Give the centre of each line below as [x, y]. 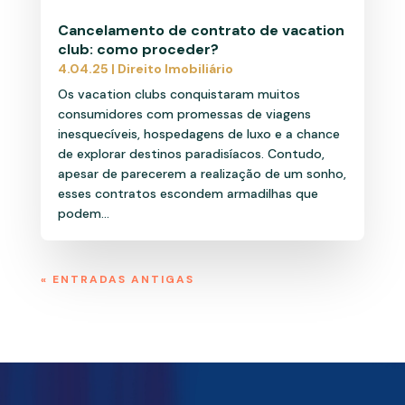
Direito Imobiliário [175, 68]
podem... [83, 213]
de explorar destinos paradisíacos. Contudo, [191, 153]
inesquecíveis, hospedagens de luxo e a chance [198, 133]
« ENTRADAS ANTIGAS [117, 279]
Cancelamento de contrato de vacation [201, 30]
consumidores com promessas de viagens [184, 113]
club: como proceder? [138, 49]
